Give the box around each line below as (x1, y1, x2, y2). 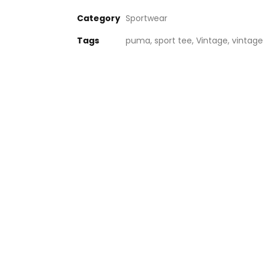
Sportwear (125, 12, 167, 24)
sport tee (154, 35, 192, 46)
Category (76, 12, 120, 24)
